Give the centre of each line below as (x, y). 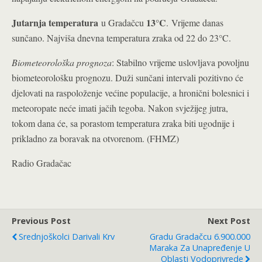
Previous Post (41, 221)
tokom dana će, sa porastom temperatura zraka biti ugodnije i (123, 123)
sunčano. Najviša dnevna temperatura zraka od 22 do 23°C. (121, 38)
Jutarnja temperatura (55, 23)
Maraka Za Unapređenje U (200, 248)
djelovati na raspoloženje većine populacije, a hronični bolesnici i (130, 93)
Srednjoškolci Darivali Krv (67, 237)
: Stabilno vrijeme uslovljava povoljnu (180, 62)
